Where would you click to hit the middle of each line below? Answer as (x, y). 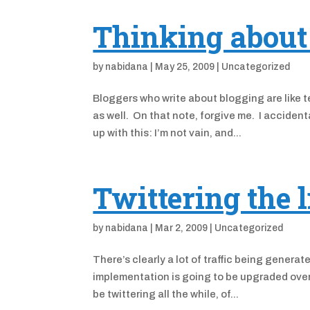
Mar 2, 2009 (182, 228)
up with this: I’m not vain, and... (167, 133)
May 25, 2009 (185, 67)
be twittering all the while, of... (166, 294)
